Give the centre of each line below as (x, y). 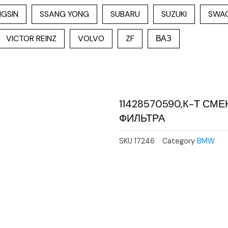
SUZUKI (174, 14)
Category (179, 141)
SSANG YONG (64, 14)
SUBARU (125, 14)
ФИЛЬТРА (142, 118)
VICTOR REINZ (31, 38)
